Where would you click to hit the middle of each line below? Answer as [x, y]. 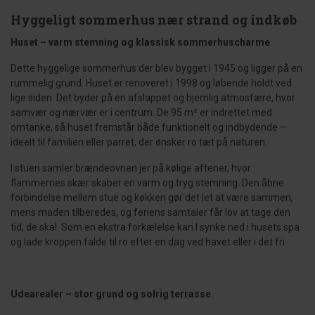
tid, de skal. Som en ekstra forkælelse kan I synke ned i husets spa [155, 227]
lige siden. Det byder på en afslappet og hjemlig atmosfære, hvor [153, 98]
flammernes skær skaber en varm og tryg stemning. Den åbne [147, 183]
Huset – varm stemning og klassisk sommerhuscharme [140, 42]
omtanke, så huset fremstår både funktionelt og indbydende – [148, 127]
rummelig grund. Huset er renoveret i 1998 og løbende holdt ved [151, 83]
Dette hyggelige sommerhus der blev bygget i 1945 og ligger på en [156, 68]
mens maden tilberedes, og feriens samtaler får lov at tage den [150, 212]
